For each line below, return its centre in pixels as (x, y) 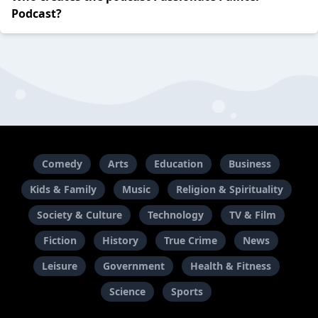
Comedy (62, 164)
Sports (187, 291)
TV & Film (252, 215)
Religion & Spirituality (229, 189)
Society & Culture (79, 215)
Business (250, 164)
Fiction (60, 240)
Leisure (59, 266)
